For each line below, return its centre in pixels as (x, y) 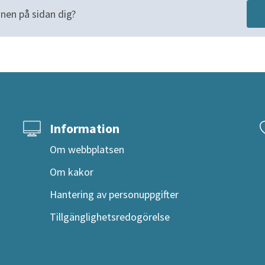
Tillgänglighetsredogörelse (110, 216)
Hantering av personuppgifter (114, 194)
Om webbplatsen (87, 149)
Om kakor (72, 172)
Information (85, 129)
